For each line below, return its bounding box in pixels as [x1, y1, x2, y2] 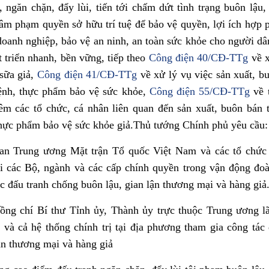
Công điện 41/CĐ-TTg [37, 68, 138, 81]
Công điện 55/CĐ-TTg [149, 85, 250, 98]
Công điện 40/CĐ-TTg [148, 52, 249, 64]
